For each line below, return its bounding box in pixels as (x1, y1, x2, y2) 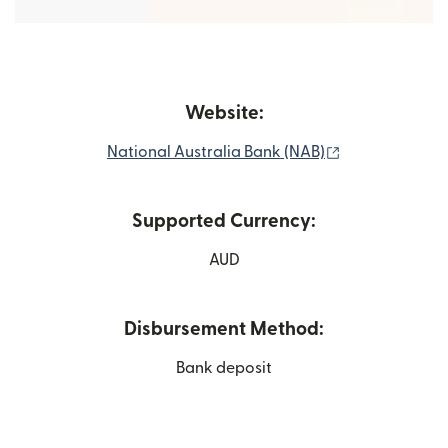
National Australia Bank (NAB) (107, 144, 325, 160)
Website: (184, 104, 264, 123)
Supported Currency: (132, 212, 316, 231)
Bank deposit (176, 360, 272, 376)
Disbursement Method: (124, 320, 324, 339)
